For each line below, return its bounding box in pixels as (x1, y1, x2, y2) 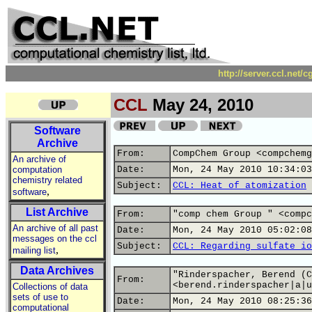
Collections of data (13, 281, 88, 292)
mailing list (13, 245, 56, 256)
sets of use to (13, 292, 68, 302)
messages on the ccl (13, 233, 97, 244)
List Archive (26, 206, 88, 218)
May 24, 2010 (148, 95, 253, 114)
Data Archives (20, 265, 94, 276)
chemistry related (13, 175, 82, 185)
